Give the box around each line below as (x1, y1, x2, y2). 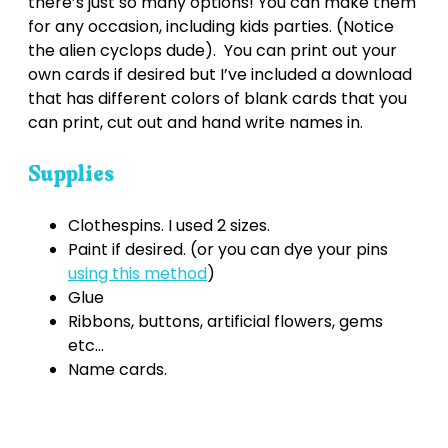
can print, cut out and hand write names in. (28, 110, 363, 134)
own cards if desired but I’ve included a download (28, 62, 412, 86)
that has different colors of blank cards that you (28, 86, 407, 110)
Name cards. (68, 358, 167, 382)
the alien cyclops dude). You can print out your (28, 38, 397, 62)
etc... (68, 334, 104, 358)
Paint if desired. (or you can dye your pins (68, 238, 388, 262)
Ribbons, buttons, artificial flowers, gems (68, 310, 383, 334)
